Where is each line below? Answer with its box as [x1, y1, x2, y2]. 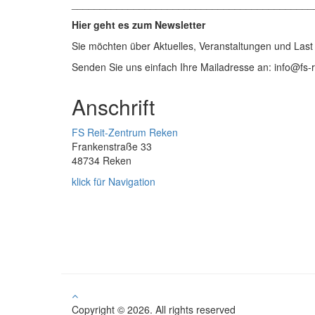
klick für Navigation [72, 174, 155, 188]
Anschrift [72, 91, 155, 122]
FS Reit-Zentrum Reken [72, 125, 178, 139]
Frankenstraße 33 [72, 139, 152, 153]
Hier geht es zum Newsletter [72, 18, 205, 32]
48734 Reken [72, 153, 131, 167]
